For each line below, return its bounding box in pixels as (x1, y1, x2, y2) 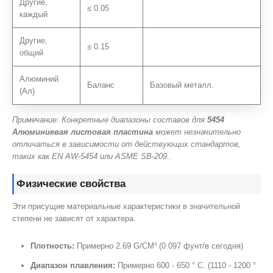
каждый (19, 9, 48, 19)
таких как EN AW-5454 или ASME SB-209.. (12, 151, 172, 161)
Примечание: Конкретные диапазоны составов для (12, 115, 207, 124)
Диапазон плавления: (30, 260, 115, 270)
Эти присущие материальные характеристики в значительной (12, 202, 240, 211)
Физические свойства (16, 178, 126, 190)
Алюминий (19, 74, 59, 83)
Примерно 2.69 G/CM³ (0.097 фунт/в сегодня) (74, 241, 243, 250)
